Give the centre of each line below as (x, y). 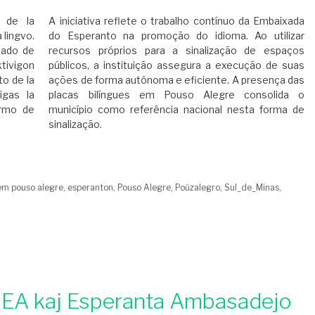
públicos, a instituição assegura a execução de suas (176, 65)
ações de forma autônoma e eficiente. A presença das (176, 80)
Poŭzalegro (198, 188)
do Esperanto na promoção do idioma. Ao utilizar (176, 36)
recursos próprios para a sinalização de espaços (176, 51)
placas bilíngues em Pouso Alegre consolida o (176, 95)
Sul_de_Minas (252, 188)
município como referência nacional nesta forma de (176, 110)
